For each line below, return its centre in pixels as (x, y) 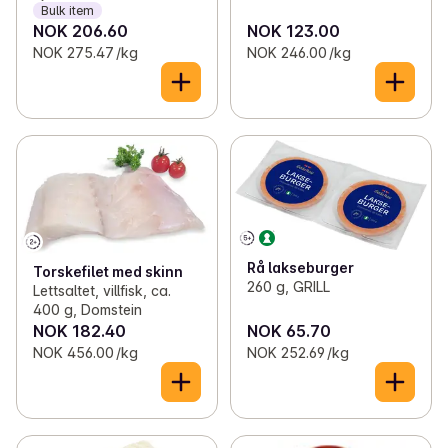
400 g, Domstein (87, 310)
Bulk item (67, 10)
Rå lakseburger (300, 268)
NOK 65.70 (288, 331)
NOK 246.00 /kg (298, 53)
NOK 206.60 (80, 31)
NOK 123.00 (293, 31)
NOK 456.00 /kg (85, 353)
